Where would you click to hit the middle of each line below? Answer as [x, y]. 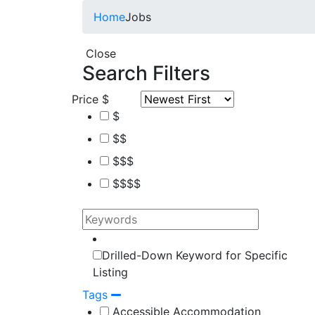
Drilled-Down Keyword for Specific [195, 255]
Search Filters [146, 73]
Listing [110, 272]
